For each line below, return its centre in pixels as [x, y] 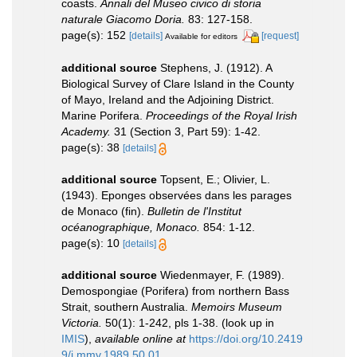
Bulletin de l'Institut [194, 211]
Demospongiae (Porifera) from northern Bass [175, 290]
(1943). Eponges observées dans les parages [177, 195]
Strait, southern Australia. [126, 306]
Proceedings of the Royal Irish [222, 115]
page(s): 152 [95, 35]
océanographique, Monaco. [131, 227]
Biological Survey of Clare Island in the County [178, 83]
